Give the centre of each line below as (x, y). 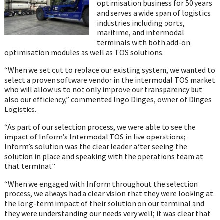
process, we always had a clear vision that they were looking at (109, 193)
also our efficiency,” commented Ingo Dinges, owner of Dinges (108, 99)
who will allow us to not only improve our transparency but (103, 89)
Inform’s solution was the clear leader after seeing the (96, 146)
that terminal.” (29, 166)
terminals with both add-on (143, 42)
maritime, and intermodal (140, 32)
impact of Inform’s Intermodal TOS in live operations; (95, 136)
